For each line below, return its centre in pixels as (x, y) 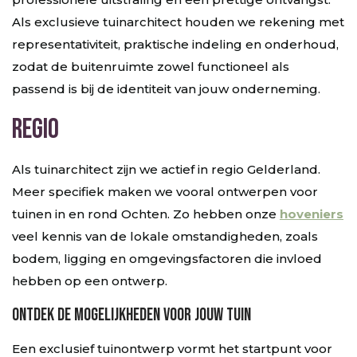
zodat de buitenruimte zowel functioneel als (151, 67)
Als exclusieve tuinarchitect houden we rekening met (178, 22)
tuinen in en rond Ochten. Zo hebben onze (146, 214)
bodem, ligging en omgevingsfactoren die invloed (167, 259)
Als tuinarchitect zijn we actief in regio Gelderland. (166, 169)
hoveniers (312, 214)
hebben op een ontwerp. (90, 281)
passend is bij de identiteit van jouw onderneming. (166, 89)
